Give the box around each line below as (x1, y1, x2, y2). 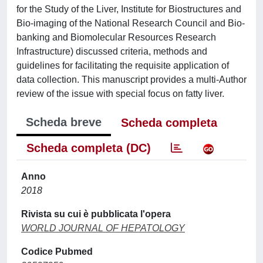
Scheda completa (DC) (26, 141, 151, 154)
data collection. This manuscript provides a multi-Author (16, 75, 247, 85)
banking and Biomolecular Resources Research (16, 32, 216, 42)
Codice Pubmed (21, 247, 93, 257)
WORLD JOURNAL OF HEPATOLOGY (21, 223, 185, 233)
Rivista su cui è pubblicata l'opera (21, 209, 171, 219)
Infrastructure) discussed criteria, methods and (16, 46, 207, 56)
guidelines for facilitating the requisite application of (16, 60, 229, 70)
